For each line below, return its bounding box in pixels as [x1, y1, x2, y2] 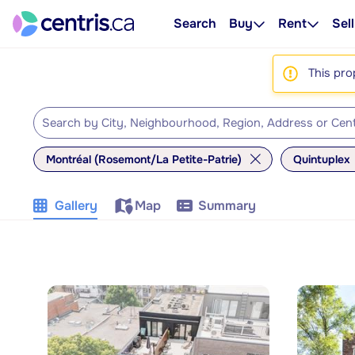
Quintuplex [293, 152, 350, 166]
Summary [198, 197, 256, 214]
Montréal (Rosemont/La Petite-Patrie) [46, 152, 242, 166]
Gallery [55, 197, 97, 214]
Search [174, 15, 216, 32]
